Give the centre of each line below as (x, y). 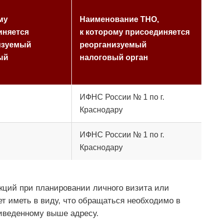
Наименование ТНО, (119, 20)
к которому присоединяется (134, 32)
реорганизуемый (113, 45)
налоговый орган (114, 58)
